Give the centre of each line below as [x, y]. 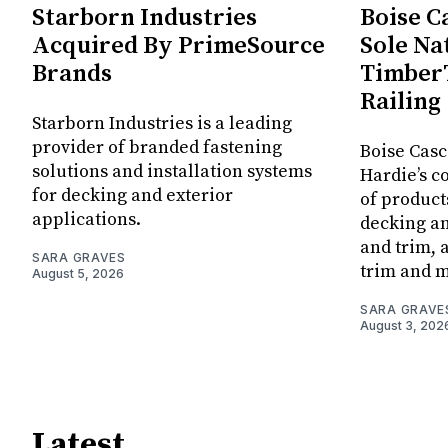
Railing [400, 102]
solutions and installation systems [172, 172]
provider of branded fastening [157, 148]
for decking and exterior [132, 196]
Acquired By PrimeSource [178, 46]
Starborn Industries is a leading [162, 124]
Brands [72, 74]
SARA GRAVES [79, 258]
